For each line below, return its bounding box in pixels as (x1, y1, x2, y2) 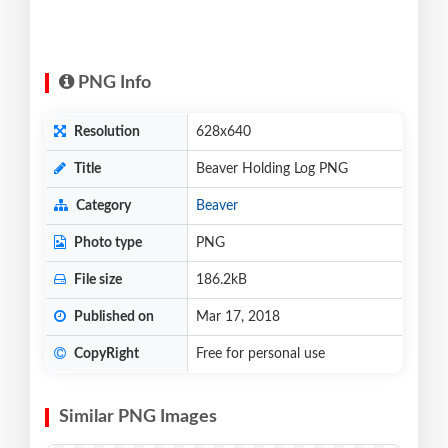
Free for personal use (196, 347, 325, 362)
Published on (71, 310, 154, 325)
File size (71, 273, 122, 288)
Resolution (71, 125, 140, 140)
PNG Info (74, 74, 151, 93)
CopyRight (71, 347, 139, 362)
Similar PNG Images (59, 408, 217, 427)
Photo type (71, 236, 142, 251)
